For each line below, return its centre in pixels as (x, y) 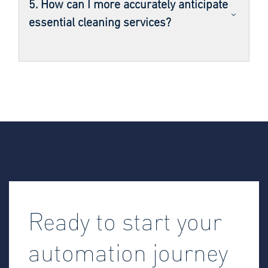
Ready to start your (125, 220)
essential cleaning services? (100, 23)
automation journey (128, 251)
